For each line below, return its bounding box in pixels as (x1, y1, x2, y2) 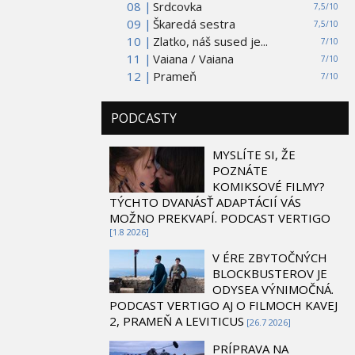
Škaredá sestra (153, 15, 235, 32)
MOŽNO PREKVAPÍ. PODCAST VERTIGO (109, 209, 330, 226)
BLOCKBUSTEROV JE (212, 265, 327, 281)
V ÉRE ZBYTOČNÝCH (212, 249, 327, 265)
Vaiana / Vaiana (153, 50, 234, 67)
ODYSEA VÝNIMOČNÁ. (212, 281, 334, 297)
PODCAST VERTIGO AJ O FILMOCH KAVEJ (109, 296, 338, 313)
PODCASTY (111, 109, 177, 127)
